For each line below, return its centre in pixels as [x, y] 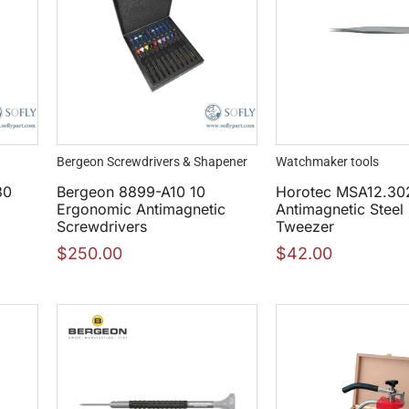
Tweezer [305, 227]
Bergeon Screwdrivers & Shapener [152, 162]
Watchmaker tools [327, 162]
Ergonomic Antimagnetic [141, 210]
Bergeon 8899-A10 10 [131, 192]
